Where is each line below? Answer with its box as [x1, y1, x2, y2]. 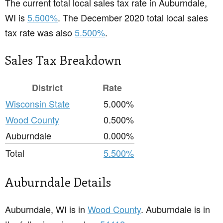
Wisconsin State [5, 97, 70, 111]
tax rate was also [5, 26, 75, 39]
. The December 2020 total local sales [58, 11, 208, 24]
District [32, 81, 63, 95]
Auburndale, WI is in [5, 203, 88, 216]
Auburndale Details [5, 174, 111, 190]
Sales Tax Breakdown [5, 52, 121, 68]
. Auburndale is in [141, 203, 210, 216]
